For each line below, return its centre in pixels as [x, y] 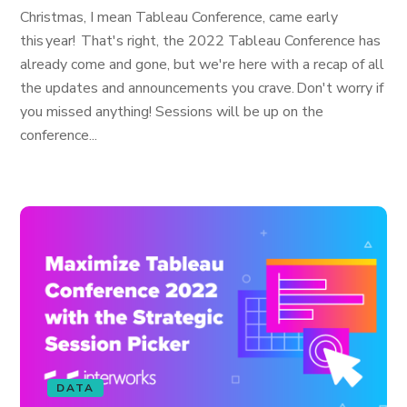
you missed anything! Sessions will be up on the [172, 112]
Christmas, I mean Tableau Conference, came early [179, 17]
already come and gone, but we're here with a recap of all [203, 65]
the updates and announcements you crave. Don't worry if [202, 88]
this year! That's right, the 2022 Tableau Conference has [201, 41]
